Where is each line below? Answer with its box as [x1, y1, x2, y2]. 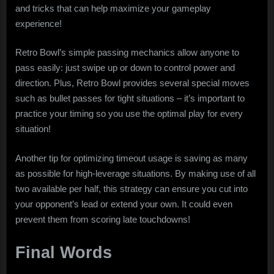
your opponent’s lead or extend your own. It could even [15, 198, 232, 209]
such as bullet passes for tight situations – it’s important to [15, 93, 245, 104]
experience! [15, 18, 62, 29]
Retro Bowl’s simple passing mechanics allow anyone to [15, 47, 239, 58]
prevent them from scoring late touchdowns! [15, 213, 190, 224]
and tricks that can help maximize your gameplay [15, 2, 211, 13]
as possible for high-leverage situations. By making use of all [15, 168, 256, 179]
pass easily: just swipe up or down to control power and [15, 62, 235, 73]
